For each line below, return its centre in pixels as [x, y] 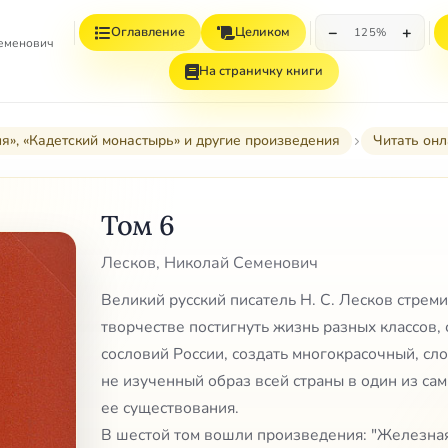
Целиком [262, 32]
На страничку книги [261, 71]
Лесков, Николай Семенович [209, 263]
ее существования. [170, 408]
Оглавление [147, 32]
